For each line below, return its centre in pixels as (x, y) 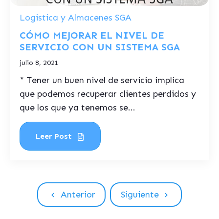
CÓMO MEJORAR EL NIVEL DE (92, 35)
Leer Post (55, 136)
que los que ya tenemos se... (77, 108)
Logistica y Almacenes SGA (76, 18)
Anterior (78, 194)
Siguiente (140, 194)
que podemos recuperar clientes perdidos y (108, 94)
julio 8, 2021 (39, 63)
